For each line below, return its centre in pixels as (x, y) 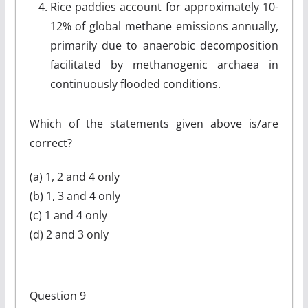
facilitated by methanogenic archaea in (164, 65)
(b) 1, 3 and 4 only (75, 196)
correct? (51, 143)
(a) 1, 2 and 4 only (74, 177)
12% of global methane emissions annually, (164, 26)
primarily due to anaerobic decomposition (164, 45)
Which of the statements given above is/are (154, 124)
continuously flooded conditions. (135, 84)
